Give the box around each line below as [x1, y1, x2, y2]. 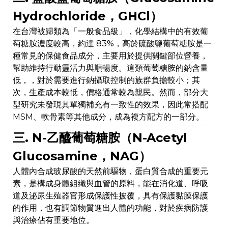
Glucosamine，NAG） [13, 149, 151, 164]
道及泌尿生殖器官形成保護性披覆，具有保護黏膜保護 [13, 191, 208, 201]
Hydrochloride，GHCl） [13, 9, 162, 24]
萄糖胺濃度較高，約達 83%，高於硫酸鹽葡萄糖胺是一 [13, 39, 212, 49]
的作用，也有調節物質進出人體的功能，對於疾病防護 [13, 203, 208, 213]
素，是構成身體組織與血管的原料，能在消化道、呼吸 [13, 179, 208, 189]
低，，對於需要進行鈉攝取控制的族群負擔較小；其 [13, 75, 200, 85]
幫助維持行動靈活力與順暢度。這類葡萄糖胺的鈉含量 [13, 63, 208, 73]
